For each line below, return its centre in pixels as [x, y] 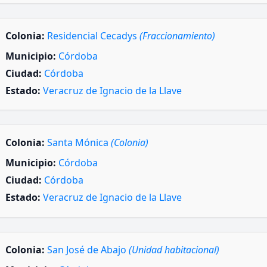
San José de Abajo [88, 249]
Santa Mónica [79, 143]
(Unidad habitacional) [174, 249]
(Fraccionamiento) [177, 35]
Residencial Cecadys [93, 35]
